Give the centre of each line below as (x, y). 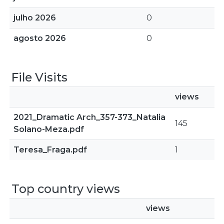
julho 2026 (35, 18)
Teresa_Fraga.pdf (50, 150)
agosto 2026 (40, 38)
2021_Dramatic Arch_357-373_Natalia (89, 117)
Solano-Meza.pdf (49, 129)
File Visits (39, 77)
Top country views (66, 189)
